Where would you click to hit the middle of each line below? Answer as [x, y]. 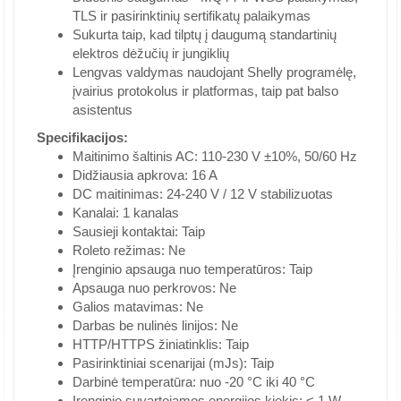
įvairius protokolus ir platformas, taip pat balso [205, 91]
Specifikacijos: [82, 138]
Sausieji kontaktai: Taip [139, 232]
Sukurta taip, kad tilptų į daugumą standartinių [205, 35]
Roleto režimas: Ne [129, 251]
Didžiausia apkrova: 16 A [145, 175]
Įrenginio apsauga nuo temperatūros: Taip [192, 269]
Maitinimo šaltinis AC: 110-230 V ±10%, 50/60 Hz [215, 157]
